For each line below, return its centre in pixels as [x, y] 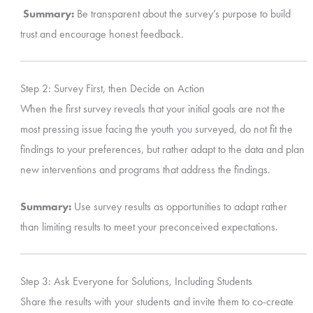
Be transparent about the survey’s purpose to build [182, 13]
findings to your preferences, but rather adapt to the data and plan [162, 149]
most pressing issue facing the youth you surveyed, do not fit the [156, 129]
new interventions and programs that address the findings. [145, 169]
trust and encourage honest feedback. [102, 34]
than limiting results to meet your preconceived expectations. [149, 226]
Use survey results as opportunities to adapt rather [179, 206]
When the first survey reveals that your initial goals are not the [152, 108]
